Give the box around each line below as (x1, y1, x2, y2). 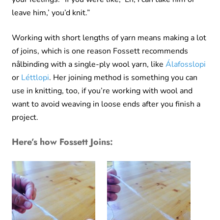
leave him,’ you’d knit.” (12, 7, 90, 19)
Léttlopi (21, 72, 49, 83)
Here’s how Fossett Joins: (12, 136, 113, 149)
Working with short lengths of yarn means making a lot (12, 32, 206, 44)
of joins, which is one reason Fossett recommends (12, 46, 188, 57)
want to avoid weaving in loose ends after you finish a (12, 99, 200, 110)
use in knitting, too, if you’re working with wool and (12, 85, 192, 97)
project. (12, 112, 38, 123)
